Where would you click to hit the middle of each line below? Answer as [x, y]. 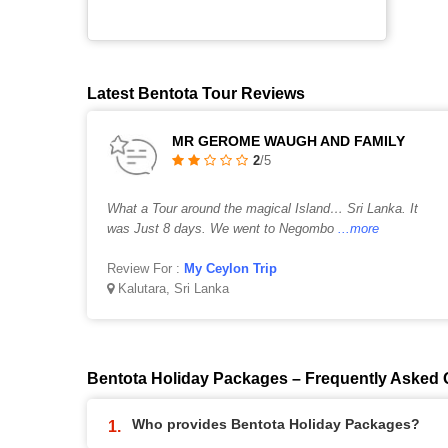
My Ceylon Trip [230, 268]
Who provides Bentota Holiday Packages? [276, 423]
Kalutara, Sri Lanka [171, 288]
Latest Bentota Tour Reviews [196, 93]
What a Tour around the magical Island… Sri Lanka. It [262, 208]
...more [358, 228]
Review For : [145, 268]
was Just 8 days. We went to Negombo [220, 228]
